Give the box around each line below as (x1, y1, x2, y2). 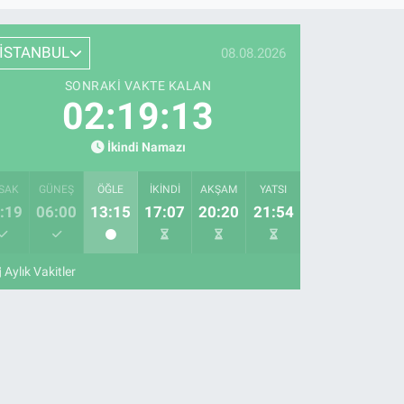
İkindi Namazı (106, 139, 186, 155)
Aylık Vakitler (5, 263, 77, 279)
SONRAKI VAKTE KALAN (64, 78, 212, 93)
